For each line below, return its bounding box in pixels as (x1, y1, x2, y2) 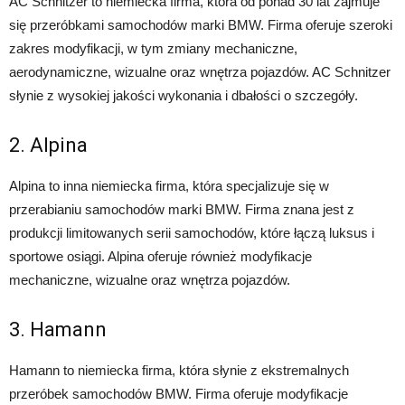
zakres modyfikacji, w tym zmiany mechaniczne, (9, 41, 297, 57)
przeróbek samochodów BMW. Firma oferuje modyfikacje (9, 386, 348, 402)
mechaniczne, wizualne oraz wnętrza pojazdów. (9, 272, 290, 288)
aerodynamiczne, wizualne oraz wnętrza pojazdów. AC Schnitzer (9, 64, 391, 80)
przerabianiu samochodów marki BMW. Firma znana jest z (9, 202, 354, 218)
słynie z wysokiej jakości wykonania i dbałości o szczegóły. (9, 88, 358, 104)
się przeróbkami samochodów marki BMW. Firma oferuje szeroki (9, 17, 392, 33)
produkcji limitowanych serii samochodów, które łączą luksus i (9, 225, 374, 241)
